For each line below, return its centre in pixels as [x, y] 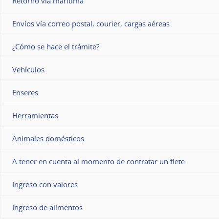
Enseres [25, 93]
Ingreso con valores [45, 185]
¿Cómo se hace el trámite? [56, 47]
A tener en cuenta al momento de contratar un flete [99, 162]
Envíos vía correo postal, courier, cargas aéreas [91, 24]
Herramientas [35, 116]
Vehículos [28, 70]
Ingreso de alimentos [47, 208]
